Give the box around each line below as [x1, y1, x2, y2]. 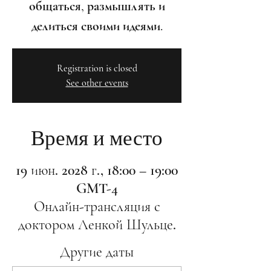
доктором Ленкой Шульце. [18, 216, 176, 233]
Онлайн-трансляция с [33, 198, 160, 215]
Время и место [31, 125, 163, 151]
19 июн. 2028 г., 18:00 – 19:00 [16, 162, 178, 179]
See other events [65, 77, 128, 89]
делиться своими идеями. [31, 18, 163, 34]
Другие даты [60, 243, 134, 261]
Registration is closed [56, 62, 137, 74]
